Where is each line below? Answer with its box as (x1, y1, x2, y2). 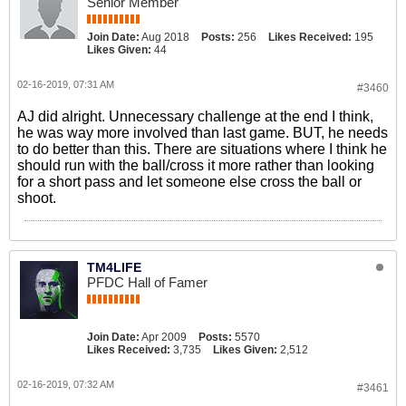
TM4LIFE (87, 260, 141, 275)
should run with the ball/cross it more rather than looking (17, 158, 374, 173)
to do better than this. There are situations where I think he (17, 141, 387, 157)
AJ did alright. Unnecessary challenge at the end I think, (17, 109, 373, 124)
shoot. (17, 190, 56, 206)
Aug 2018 (141, 31, 189, 43)
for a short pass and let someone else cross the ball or (17, 174, 362, 189)
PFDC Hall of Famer (87, 275, 208, 290)
